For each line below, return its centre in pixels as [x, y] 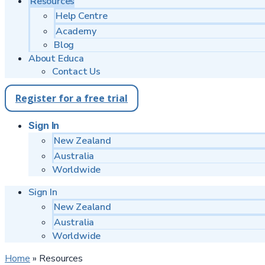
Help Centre [82, 16]
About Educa [56, 59]
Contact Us [76, 72]
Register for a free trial [72, 98]
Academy [76, 31]
